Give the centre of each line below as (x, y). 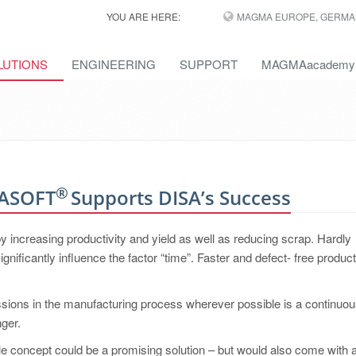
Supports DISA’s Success (178, 197)
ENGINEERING (114, 64)
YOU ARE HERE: (143, 16)
